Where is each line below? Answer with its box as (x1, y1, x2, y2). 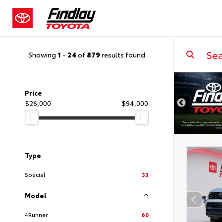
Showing (28, 49, 57, 59)
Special (25, 170, 45, 178)
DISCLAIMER (125, 86, 159, 94)
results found (100, 49, 145, 59)
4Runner (25, 210, 48, 219)
